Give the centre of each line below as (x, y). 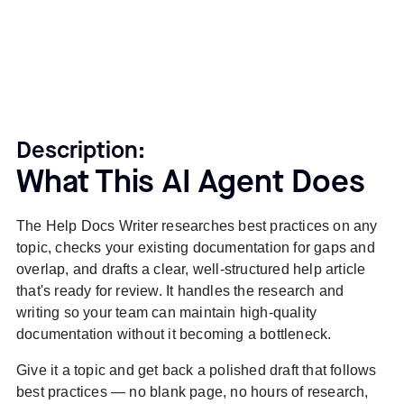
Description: (80, 151)
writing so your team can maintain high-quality (166, 312)
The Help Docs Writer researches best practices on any (197, 225)
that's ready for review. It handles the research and (180, 290)
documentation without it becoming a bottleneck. (174, 334)
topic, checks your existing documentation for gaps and (195, 247)
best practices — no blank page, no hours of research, (192, 391)
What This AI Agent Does (190, 183)
